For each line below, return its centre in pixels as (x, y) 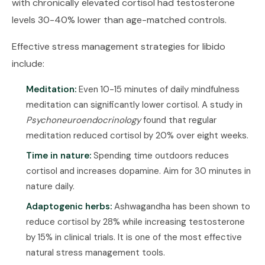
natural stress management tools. (96, 253)
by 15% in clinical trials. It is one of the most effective (134, 237)
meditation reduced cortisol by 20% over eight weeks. (137, 135)
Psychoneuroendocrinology (83, 120)
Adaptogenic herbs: (69, 206)
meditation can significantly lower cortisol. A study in (134, 105)
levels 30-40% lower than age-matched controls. (119, 20)
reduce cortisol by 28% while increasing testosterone (135, 222)
